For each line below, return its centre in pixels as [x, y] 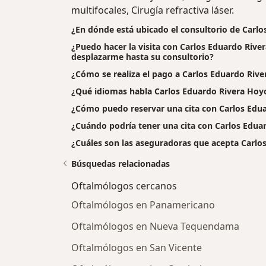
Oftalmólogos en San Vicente [137, 248]
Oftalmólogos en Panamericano [143, 205]
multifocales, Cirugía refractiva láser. [153, 10]
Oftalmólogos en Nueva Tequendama [155, 227]
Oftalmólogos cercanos [124, 186]
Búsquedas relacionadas [121, 164]
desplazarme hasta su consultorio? [142, 57]
